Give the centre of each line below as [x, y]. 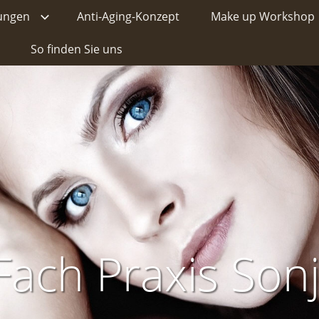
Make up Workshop [263, 16]
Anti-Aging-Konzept [128, 16]
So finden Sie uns [77, 49]
